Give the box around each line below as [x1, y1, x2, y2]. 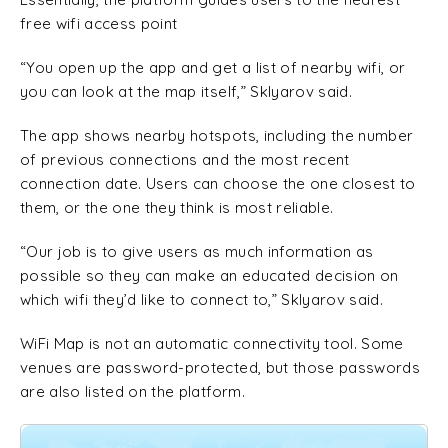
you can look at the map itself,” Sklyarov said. [20, 82, 352, 101]
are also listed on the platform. [20, 382, 245, 401]
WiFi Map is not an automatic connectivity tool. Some [20, 334, 404, 353]
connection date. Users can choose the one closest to [20, 174, 416, 193]
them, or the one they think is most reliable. [20, 198, 334, 217]
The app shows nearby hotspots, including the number [20, 126, 414, 145]
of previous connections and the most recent [20, 150, 350, 169]
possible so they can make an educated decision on [20, 266, 399, 285]
